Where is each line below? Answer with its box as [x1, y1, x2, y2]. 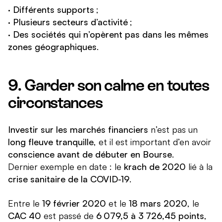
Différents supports [13, 4, 94, 15]
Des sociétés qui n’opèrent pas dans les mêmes [13, 29, 209, 40]
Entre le [8, 198, 42, 209]
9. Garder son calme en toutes [8, 76, 209, 95]
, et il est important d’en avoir [94, 136, 211, 148]
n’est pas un [148, 124, 198, 135]
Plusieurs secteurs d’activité [13, 16, 128, 28]
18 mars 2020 [129, 198, 187, 209]
